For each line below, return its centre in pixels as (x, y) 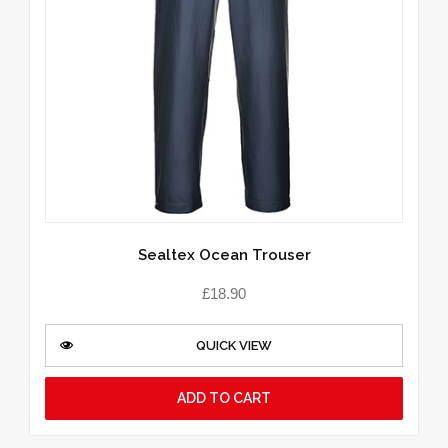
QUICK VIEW (233, 346)
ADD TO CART (224, 398)
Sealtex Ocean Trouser (224, 254)
